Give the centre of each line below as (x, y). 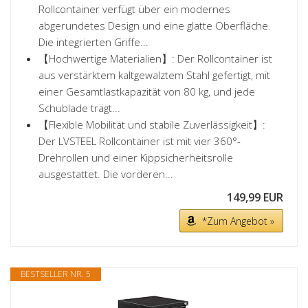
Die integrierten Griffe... (93, 42)
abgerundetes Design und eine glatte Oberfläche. (155, 25)
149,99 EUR (255, 197)
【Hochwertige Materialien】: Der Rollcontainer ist (155, 58)
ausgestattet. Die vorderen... (106, 174)
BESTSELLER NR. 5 (56, 274)
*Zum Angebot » (238, 221)
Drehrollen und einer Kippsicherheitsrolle (136, 157)
